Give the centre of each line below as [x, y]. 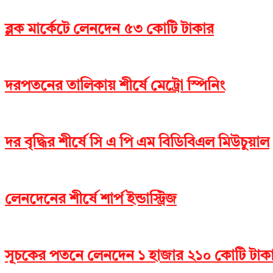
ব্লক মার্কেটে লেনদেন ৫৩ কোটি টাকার [109, 30]
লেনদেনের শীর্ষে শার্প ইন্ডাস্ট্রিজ [91, 200]
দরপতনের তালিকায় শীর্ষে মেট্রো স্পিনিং [115, 87]
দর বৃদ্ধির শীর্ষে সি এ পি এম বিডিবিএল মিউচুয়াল [137, 144]
